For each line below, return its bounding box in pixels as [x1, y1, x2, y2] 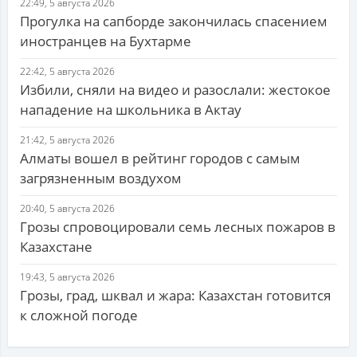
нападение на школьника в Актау [20, 100, 241, 120]
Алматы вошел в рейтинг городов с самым [20, 149, 300, 168]
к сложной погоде [20, 306, 138, 325]
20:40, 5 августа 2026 [20, 202, 115, 216]
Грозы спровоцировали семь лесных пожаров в [20, 218, 335, 237]
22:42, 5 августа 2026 [20, 65, 115, 79]
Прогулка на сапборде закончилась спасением [20, 12, 328, 31]
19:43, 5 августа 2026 [20, 270, 115, 284]
